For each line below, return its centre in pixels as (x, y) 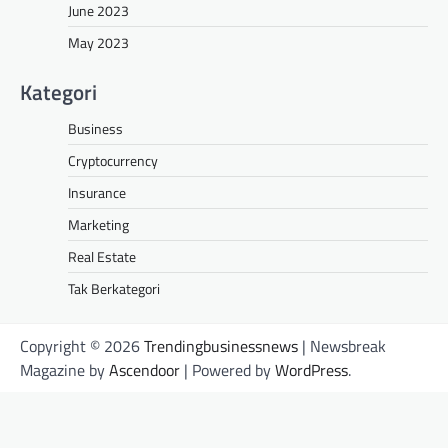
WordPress (311, 369)
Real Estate (102, 256)
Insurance (97, 192)
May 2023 (98, 42)
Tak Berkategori (114, 288)
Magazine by (64, 369)
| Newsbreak (342, 345)
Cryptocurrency (113, 160)
